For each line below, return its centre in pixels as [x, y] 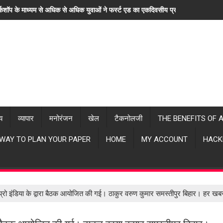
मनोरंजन [61, 118]
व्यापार [26, 118]
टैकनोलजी [128, 118]
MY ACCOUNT [165, 139]
